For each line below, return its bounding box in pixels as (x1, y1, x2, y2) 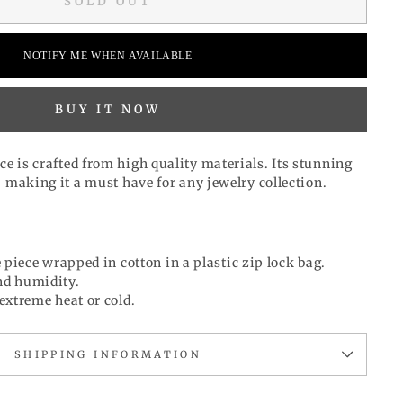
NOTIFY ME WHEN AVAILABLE (23, 49, 193, 62)
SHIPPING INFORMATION (13, 347, 202, 361)
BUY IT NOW (55, 101, 161, 117)
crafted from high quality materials (32, 155, 264, 172)
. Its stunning (264, 155, 353, 172)
